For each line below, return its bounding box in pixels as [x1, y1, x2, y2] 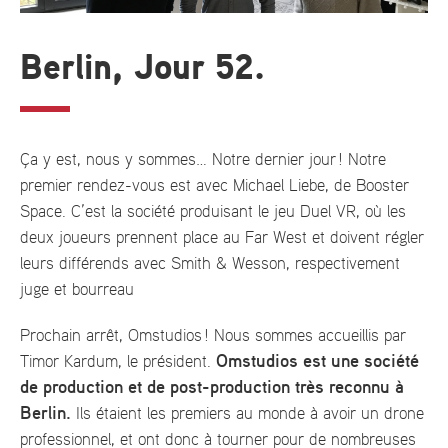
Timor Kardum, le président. [20, 353, 216, 370]
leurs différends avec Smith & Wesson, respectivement [20, 255, 400, 272]
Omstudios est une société [216, 352, 419, 371]
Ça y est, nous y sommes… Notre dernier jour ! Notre [20, 151, 386, 168]
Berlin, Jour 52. [20, 51, 265, 86]
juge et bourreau [20, 281, 134, 298]
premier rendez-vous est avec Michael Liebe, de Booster [20, 177, 409, 194]
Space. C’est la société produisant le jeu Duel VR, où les [20, 203, 406, 220]
